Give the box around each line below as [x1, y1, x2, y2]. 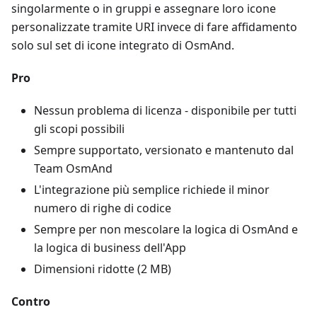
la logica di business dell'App [34, 240, 186, 255]
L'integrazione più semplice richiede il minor [34, 182, 270, 197]
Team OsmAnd [34, 161, 113, 176]
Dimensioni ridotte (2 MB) [34, 261, 171, 277]
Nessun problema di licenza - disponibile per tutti [34, 103, 296, 118]
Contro [11, 294, 50, 309]
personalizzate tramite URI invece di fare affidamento [11, 19, 297, 35]
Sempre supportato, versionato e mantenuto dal [34, 142, 294, 158]
